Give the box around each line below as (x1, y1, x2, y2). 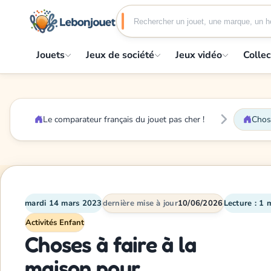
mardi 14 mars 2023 (25, 198, 102, 209)
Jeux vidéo (175, 48, 222, 62)
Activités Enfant (25, 217, 84, 229)
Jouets (36, 48, 65, 62)
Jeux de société (86, 48, 154, 62)
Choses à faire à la (25, 231, 197, 258)
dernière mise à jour (102, 198, 178, 209)
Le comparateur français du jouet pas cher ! (43, 113, 204, 125)
